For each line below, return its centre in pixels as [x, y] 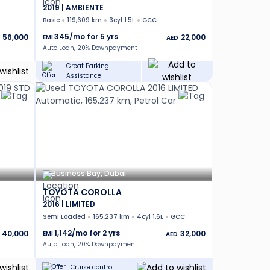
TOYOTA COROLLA [82, 192]
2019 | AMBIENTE [73, 8]
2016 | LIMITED [69, 204]
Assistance [84, 76]
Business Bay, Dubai [89, 173]
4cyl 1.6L [150, 217]
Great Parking [88, 66]
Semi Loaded [64, 217]
